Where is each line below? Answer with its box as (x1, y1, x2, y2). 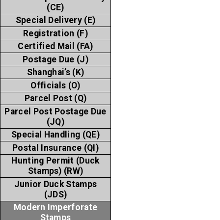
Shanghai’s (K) (27, 67, 84, 78)
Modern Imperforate (13, 202, 98, 213)
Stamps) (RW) (27, 166, 83, 176)
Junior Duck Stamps (14, 179, 97, 189)
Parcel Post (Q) (24, 93, 87, 104)
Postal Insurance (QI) (12, 142, 99, 153)
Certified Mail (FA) (18, 41, 93, 52)
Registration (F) (23, 28, 88, 38)
